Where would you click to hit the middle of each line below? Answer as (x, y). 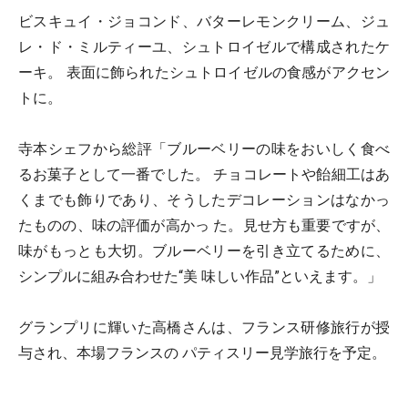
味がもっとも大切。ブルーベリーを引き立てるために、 (204, 251)
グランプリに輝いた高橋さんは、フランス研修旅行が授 (204, 327)
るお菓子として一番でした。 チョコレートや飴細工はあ (204, 174)
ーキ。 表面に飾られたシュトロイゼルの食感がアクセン (204, 72)
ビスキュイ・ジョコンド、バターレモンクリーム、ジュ (204, 21)
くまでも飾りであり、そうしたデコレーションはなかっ (204, 200)
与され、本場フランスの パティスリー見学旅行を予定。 (202, 353)
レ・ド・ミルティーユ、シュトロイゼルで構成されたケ (204, 47)
